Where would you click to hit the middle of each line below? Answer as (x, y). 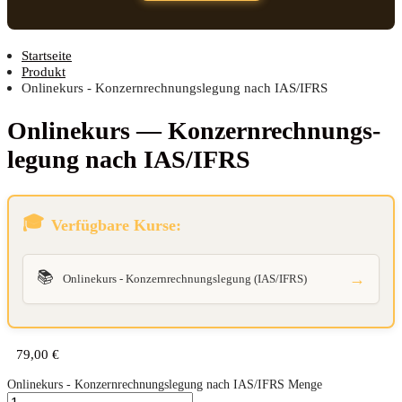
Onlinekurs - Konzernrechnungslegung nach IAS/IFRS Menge (165, 385)
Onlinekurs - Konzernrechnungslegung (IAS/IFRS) (185, 279)
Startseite (47, 55)
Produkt (44, 71)
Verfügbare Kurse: (116, 225)
